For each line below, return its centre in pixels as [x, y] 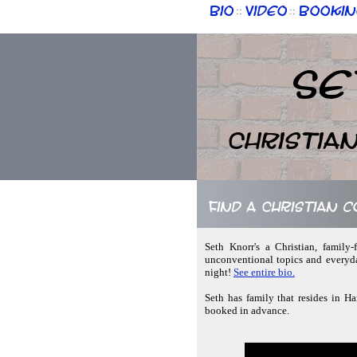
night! [219, 272]
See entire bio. [264, 272]
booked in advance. [247, 310]
